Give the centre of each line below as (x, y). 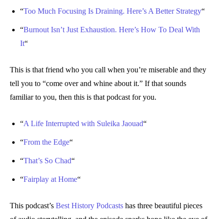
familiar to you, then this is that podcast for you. (83, 97)
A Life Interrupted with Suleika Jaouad (83, 124)
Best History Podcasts (89, 206)
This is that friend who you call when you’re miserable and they (108, 70)
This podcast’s (33, 206)
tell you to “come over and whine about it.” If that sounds (98, 84)
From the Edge (46, 142)
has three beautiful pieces (163, 206)
